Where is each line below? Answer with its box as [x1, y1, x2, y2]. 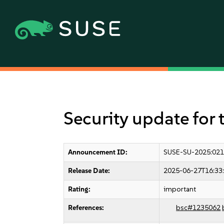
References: [68, 203, 104, 212]
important [163, 185, 196, 193]
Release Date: [68, 166, 110, 175]
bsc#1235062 [176, 203, 221, 212]
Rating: [68, 185, 91, 193]
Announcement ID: [68, 148, 128, 156]
